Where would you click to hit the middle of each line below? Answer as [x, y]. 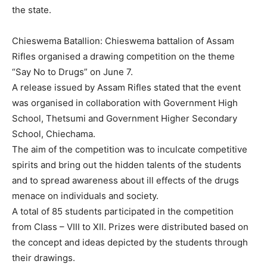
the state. [32, 10]
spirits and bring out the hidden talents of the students [127, 165]
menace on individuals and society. [85, 196]
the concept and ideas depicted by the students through [130, 242]
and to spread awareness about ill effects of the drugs [125, 180]
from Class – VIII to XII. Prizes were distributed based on [130, 227]
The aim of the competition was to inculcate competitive [130, 149]
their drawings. [44, 258]
